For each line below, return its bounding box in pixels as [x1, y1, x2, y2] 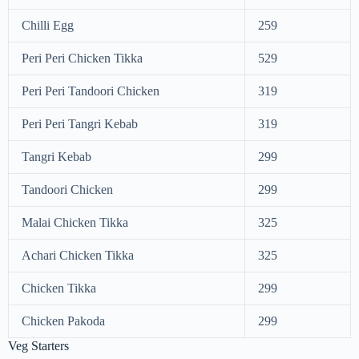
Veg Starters [8, 338, 69, 353]
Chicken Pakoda [22, 313, 105, 328]
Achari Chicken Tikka [22, 248, 134, 262]
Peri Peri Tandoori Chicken [22, 83, 159, 98]
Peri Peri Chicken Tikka [22, 50, 143, 65]
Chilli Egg [22, 18, 74, 32]
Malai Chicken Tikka [22, 215, 128, 229]
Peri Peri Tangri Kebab [22, 116, 138, 131]
